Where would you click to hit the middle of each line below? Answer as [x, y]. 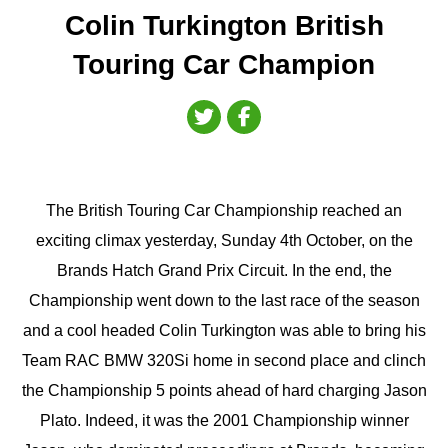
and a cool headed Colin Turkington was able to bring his [224, 331]
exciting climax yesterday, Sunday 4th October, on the [224, 241]
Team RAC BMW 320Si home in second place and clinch [224, 361]
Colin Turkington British [224, 26]
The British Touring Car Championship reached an [224, 211]
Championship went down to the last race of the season [224, 301]
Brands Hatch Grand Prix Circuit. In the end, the [224, 271]
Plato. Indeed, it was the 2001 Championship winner [224, 421]
